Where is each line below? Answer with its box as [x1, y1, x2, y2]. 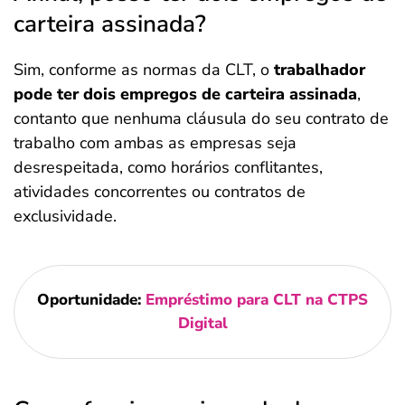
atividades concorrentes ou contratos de [14, 181, 306, 202]
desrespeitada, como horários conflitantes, [14, 156, 323, 178]
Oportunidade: [37, 289, 146, 310]
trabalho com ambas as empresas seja [14, 132, 297, 154]
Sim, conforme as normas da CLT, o [14, 59, 274, 80]
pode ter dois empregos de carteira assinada [14, 83, 357, 105]
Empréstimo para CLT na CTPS [146, 289, 368, 310]
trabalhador [274, 59, 365, 80]
